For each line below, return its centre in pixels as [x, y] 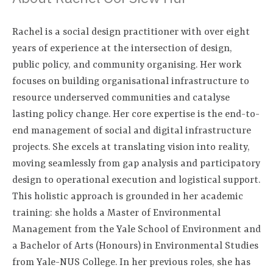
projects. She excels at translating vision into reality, [131, 147]
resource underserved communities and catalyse [121, 98]
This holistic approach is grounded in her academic [128, 197]
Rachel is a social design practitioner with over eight [131, 32]
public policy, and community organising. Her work [127, 65]
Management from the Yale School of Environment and [136, 230]
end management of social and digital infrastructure [132, 131]
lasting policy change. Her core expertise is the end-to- [136, 115]
